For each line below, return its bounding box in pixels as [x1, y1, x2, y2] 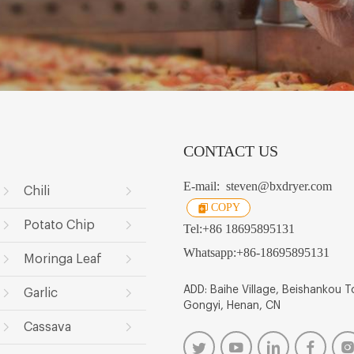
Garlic [24, 287, 58, 300]
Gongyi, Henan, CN [183, 300, 281, 312]
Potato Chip [24, 219, 95, 232]
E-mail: [183, 179, 226, 194]
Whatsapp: [183, 246, 236, 260]
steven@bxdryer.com [225, 179, 332, 194]
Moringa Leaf [24, 253, 102, 266]
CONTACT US [183, 142, 278, 160]
